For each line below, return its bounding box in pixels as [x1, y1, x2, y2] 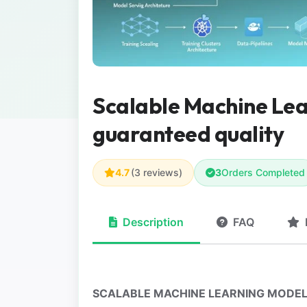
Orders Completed [221, 167, 305, 179]
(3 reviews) [131, 167, 182, 179]
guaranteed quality [93, 120, 284, 148]
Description [123, 215, 184, 230]
